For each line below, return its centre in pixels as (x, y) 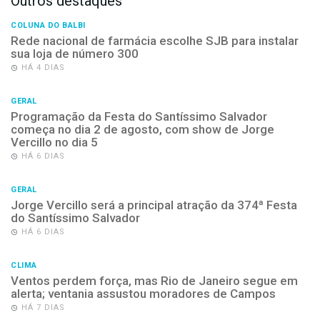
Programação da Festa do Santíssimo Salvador (139, 116)
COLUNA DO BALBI (48, 25)
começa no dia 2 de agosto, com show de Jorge (142, 129)
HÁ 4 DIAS (43, 67)
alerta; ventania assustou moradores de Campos (143, 293)
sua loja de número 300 (75, 53)
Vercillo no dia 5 (54, 142)
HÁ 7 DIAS (43, 307)
